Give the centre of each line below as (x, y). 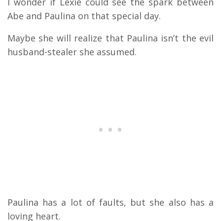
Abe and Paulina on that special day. (85, 16)
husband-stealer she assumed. (73, 52)
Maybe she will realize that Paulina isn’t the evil (110, 38)
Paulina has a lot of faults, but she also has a (110, 202)
